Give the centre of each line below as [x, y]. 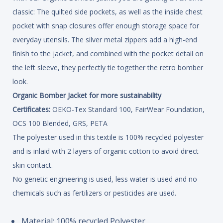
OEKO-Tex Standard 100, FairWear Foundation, [127, 110]
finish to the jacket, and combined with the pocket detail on [108, 54]
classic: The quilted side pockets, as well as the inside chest [108, 12]
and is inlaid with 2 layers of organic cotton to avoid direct [106, 151]
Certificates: [31, 110]
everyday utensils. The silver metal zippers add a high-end [105, 40]
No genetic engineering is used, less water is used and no [105, 179]
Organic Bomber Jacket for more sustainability [87, 96]
